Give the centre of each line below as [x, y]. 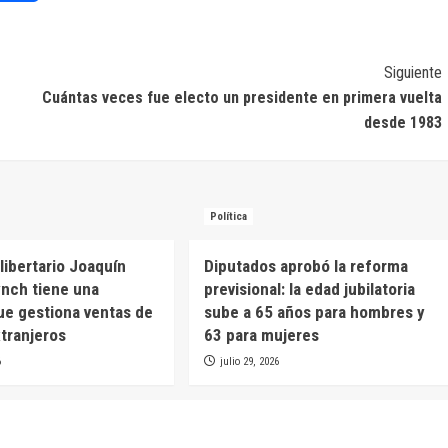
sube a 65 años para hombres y [314, 312]
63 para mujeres [261, 335]
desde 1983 [402, 123]
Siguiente [412, 73]
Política [228, 217]
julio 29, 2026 [249, 362]
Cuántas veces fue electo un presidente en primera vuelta [241, 98]
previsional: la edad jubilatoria [309, 289]
